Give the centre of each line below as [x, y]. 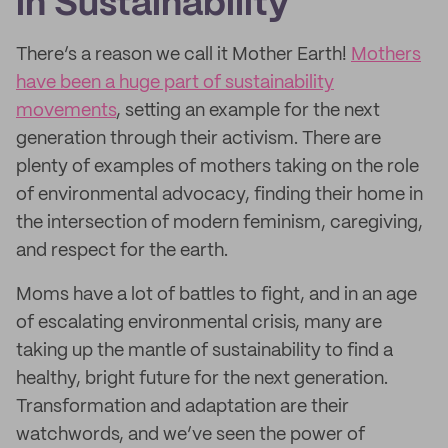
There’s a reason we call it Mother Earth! [183, 55]
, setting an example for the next [248, 111]
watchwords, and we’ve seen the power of [190, 435]
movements [66, 111]
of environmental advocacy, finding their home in [219, 195]
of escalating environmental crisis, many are [199, 323]
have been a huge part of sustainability [175, 83]
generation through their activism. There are [198, 139]
